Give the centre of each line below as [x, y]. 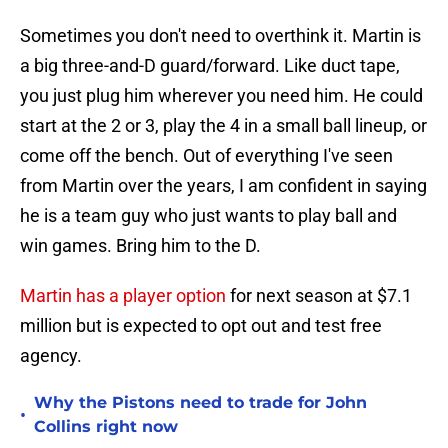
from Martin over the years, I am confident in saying [223, 186]
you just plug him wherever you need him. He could [221, 96]
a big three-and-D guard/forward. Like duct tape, [210, 66]
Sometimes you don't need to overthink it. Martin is [220, 36]
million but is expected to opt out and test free [201, 326]
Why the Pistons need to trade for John [200, 403]
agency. [51, 356]
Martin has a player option [125, 296]
